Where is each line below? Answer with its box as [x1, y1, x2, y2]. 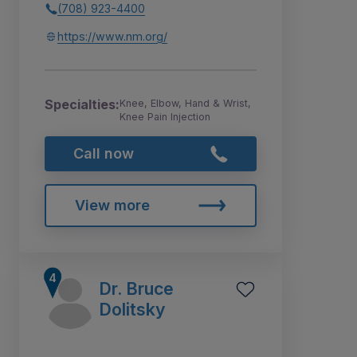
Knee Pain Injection [120, 111, 210, 124]
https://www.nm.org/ [57, 29, 167, 44]
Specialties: [45, 96, 120, 113]
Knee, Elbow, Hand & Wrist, [120, 97, 251, 110]
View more [74, 196, 150, 214]
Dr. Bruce [99, 277, 174, 299]
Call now [73, 145, 134, 163]
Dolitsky [99, 298, 166, 320]
